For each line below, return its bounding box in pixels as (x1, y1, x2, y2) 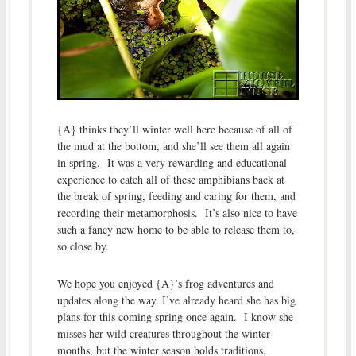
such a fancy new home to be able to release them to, (56, 221, 295, 237)
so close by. (56, 238, 109, 253)
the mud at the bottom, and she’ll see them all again (56, 137, 290, 153)
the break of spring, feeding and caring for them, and (56, 188, 296, 203)
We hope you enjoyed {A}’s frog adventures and (56, 275, 274, 291)
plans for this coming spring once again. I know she (56, 308, 293, 324)
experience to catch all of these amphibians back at (56, 171, 284, 187)
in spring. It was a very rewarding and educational (56, 154, 287, 170)
